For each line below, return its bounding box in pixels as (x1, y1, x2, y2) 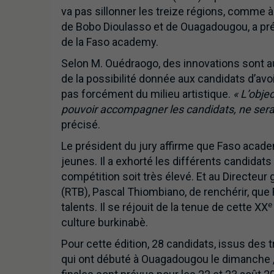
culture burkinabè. (61, 216, 153, 229)
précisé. (61, 118, 100, 131)
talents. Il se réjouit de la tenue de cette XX (61, 201, 268, 214)
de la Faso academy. (61, 35, 158, 49)
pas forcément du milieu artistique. (61, 87, 233, 101)
